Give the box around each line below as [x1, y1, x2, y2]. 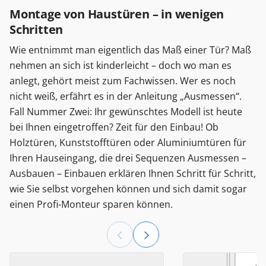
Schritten [9, 21, 64, 37]
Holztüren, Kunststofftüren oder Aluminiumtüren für [9, 135, 246, 149]
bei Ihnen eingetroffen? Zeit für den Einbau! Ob [9, 120, 218, 134]
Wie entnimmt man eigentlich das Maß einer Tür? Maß [9, 43, 251, 56]
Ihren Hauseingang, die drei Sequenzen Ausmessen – [9, 151, 246, 164]
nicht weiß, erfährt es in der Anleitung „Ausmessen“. [9, 89, 242, 103]
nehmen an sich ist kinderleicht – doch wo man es [9, 58, 232, 72]
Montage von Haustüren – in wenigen [9, 5, 224, 22]
